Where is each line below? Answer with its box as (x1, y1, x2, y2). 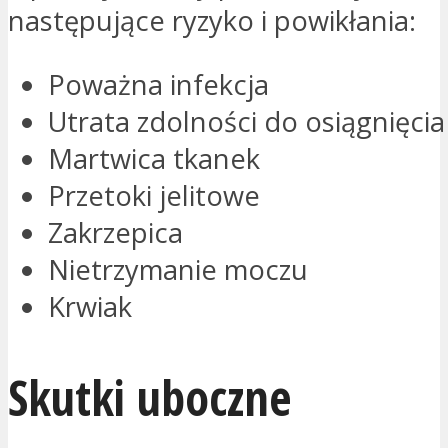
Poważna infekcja (48, 66, 269, 104)
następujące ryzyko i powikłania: (8, 2, 416, 40)
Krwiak (48, 288, 132, 326)
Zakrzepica (48, 214, 183, 252)
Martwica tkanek (48, 140, 260, 178)
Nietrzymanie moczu (48, 251, 308, 289)
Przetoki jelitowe (48, 177, 260, 215)
